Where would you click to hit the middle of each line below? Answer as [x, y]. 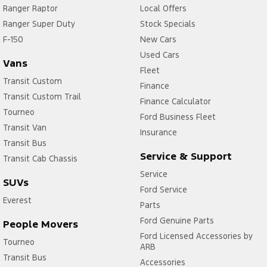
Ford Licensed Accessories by [196, 236]
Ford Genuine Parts [177, 221]
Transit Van [25, 128]
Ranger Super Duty [39, 24]
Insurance [158, 133]
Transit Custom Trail [42, 97]
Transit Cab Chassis [40, 159]
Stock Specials [167, 24]
